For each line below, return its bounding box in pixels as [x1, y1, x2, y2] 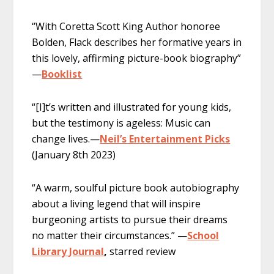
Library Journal [32, 244, 105, 258]
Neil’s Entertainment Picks [100, 131, 231, 146]
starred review [109, 244, 176, 258]
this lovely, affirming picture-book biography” [32, 51, 242, 65]
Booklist [42, 67, 83, 81]
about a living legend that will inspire [32, 196, 201, 210]
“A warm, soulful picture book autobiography [32, 180, 240, 194]
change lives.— [32, 131, 100, 146]
